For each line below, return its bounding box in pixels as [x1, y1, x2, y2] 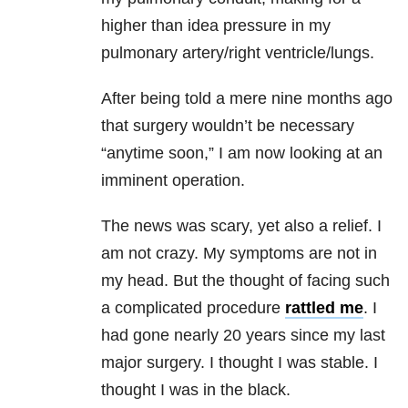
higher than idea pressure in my [101, 16, 331, 36]
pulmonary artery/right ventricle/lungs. [101, 44, 374, 63]
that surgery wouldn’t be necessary [101, 117, 354, 136]
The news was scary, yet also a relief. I [101, 217, 382, 236]
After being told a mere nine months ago [101, 89, 393, 108]
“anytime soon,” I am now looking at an [101, 144, 382, 163]
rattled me [285, 299, 363, 318]
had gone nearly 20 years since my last [101, 326, 385, 345]
